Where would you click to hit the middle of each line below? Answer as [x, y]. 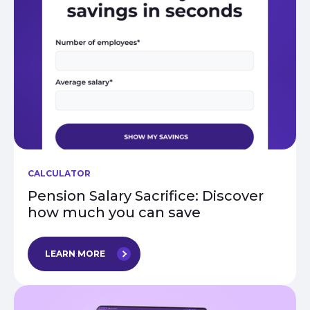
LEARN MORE [75, 254]
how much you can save [114, 213]
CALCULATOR [59, 174]
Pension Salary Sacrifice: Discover [146, 196]
